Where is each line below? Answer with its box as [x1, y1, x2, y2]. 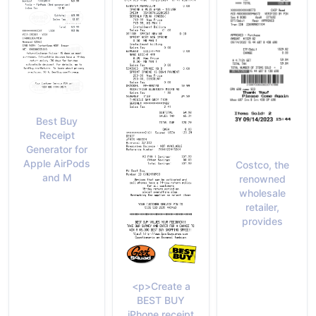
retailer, [245, 200, 279, 213]
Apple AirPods [23, 157, 90, 169]
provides [241, 214, 283, 227]
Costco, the [235, 158, 289, 171]
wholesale [238, 186, 286, 199]
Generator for [26, 142, 87, 155]
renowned [238, 172, 286, 185]
